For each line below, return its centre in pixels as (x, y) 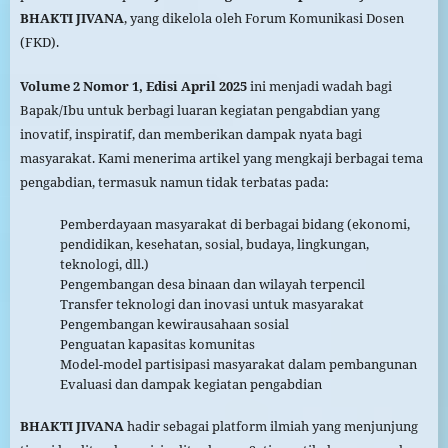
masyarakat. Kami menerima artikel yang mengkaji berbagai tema (221, 158)
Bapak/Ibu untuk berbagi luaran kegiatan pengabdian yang (199, 110)
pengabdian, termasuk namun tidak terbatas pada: (174, 182)
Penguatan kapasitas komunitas (157, 344)
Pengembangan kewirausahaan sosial (174, 324)
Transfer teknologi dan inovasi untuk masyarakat (211, 304)
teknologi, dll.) (104, 264)
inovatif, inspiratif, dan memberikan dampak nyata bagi (190, 134)
